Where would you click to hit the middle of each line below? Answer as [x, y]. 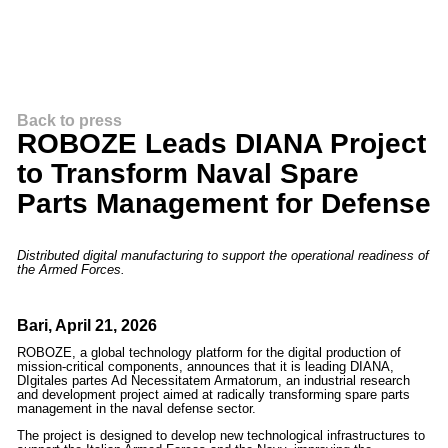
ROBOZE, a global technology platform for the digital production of [208, 352]
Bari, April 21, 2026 [86, 325]
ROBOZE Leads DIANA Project [221, 143]
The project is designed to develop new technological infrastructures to [220, 435]
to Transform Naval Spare [187, 173]
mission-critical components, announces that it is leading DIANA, [205, 366]
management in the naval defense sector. [136, 408]
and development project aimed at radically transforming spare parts [213, 394]
